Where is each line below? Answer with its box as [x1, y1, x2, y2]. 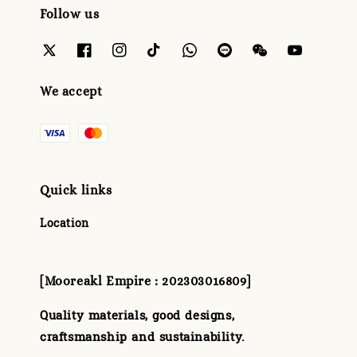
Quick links [40, 182, 112, 198]
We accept [40, 83, 103, 99]
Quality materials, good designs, [40, 304, 235, 327]
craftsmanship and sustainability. [40, 326, 245, 348]
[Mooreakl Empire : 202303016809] [40, 273, 251, 288]
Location [40, 213, 89, 233]
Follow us [40, 6, 100, 22]
